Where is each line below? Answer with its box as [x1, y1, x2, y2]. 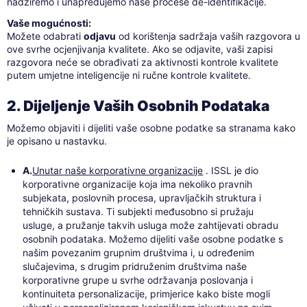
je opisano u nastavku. [6, 135, 107, 147]
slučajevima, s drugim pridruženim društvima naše [23, 260, 247, 273]
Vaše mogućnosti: [6, 16, 91, 29]
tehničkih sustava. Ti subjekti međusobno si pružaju [23, 206, 254, 218]
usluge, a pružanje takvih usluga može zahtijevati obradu [23, 219, 279, 232]
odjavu [83, 29, 116, 42]
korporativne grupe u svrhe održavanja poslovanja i [23, 274, 254, 286]
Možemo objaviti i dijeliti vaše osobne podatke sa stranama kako [6, 122, 295, 134]
